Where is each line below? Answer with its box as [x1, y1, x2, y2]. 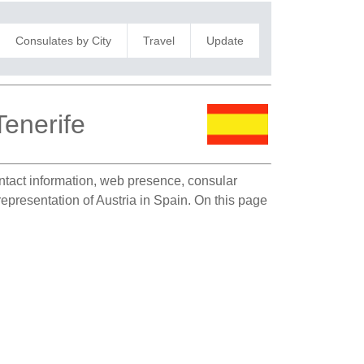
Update [206, 33, 244, 47]
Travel [142, 33, 175, 47]
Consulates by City [15, 33, 111, 47]
